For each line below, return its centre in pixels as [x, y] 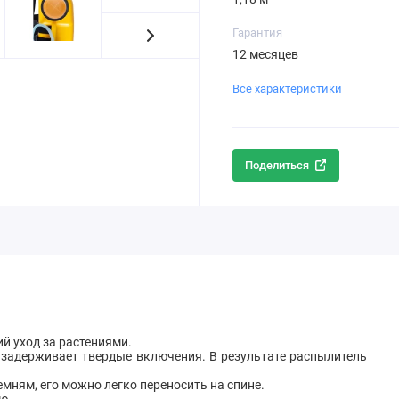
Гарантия [257, 32]
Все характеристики [287, 88]
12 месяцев [265, 54]
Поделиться [277, 165]
